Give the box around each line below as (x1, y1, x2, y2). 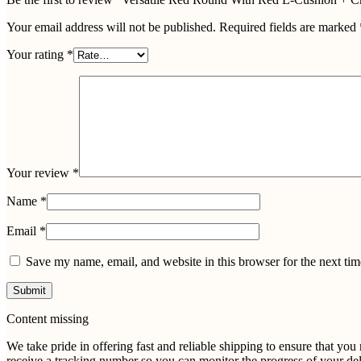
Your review (6, 165, 73, 180)
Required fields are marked (219, 19, 359, 34)
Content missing (6, 311, 89, 326)
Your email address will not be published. (6, 19, 216, 34)
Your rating (6, 47, 67, 61)
